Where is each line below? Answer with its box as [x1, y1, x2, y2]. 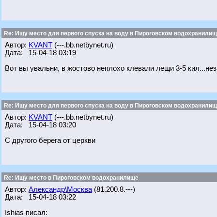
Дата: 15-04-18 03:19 [5, 49, 76, 57]
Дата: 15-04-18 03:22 [5, 193, 76, 201]
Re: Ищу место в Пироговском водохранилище [2, 174, 139, 181]
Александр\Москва [29, 186, 92, 193]
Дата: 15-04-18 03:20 [5, 121, 76, 129]
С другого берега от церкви [5, 137, 95, 144]
